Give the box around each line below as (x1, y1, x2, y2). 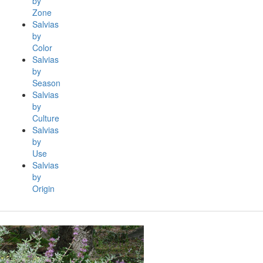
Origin (32, 183, 55, 194)
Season (32, 77, 60, 89)
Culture (32, 112, 59, 124)
